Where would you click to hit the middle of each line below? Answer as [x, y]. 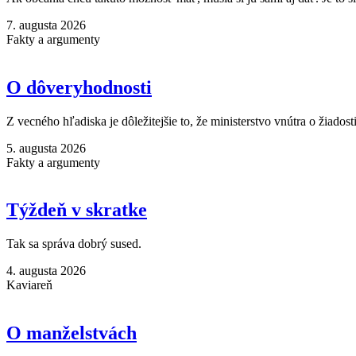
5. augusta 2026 [46, 148]
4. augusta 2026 [46, 271]
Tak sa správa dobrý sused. [74, 244]
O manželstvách [72, 333]
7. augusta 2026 [46, 25]
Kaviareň [29, 285]
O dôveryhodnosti [79, 87]
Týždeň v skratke [77, 210]
